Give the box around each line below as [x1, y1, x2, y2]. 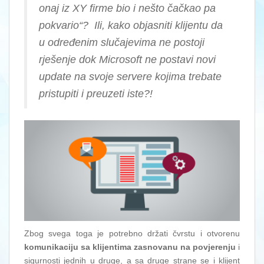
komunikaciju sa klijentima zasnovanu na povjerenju [24, 242, 236, 252]
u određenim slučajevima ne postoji [39, 37, 204, 49]
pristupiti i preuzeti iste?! [39, 88, 153, 100]
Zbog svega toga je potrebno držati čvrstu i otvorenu [24, 228, 240, 238]
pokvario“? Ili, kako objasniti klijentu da [39, 19, 223, 32]
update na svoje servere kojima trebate [39, 71, 222, 83]
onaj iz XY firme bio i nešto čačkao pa [39, 2, 216, 15]
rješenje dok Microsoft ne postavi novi [39, 54, 216, 66]
